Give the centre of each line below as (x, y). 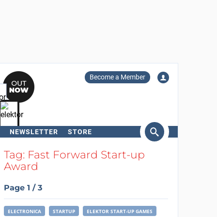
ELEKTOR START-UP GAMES (119, 211)
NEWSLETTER (34, 132)
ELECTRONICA (24, 211)
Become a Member (117, 77)
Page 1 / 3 (23, 188)
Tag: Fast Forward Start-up (74, 155)
